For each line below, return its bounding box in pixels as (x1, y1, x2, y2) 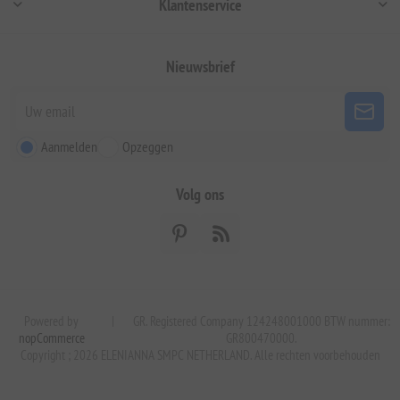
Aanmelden (41, 137, 98, 155)
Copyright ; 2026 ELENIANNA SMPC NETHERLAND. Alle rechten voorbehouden (20, 346, 380, 363)
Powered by (24, 312, 79, 329)
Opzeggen (122, 137, 174, 155)
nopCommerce (18, 329, 85, 346)
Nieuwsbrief (165, 55, 235, 77)
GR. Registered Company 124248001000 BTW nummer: (133, 312, 391, 329)
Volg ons (176, 183, 224, 204)
